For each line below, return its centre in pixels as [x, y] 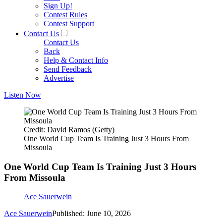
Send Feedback [68, 69]
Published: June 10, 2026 [91, 214]
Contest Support [69, 24]
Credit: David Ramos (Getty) [69, 130]
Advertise [59, 78]
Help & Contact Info [76, 60]
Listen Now [23, 95]
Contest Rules [65, 15]
